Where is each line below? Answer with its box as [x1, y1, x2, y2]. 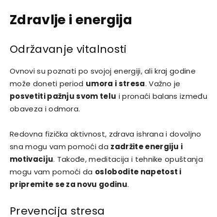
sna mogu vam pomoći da [10, 141, 111, 152]
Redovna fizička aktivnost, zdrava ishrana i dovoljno [10, 128, 201, 139]
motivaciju [10, 154, 54, 164]
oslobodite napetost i [95, 166, 182, 177]
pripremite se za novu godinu [10, 179, 127, 189]
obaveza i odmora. [10, 103, 80, 114]
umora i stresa [86, 78, 145, 89]
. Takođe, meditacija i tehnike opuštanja [53, 154, 203, 164]
